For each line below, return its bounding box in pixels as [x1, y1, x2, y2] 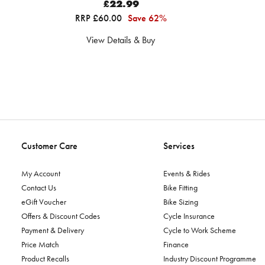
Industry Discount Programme [163, 253, 256, 264]
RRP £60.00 [75, 11, 124, 24]
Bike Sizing [163, 196, 198, 207]
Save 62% [127, 11, 167, 24]
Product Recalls [21, 253, 69, 264]
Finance [163, 238, 189, 250]
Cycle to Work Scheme [163, 224, 236, 235]
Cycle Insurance [163, 210, 215, 221]
